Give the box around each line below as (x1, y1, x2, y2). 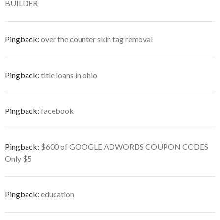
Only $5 (5, 153, 32, 163)
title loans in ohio (41, 70, 97, 80)
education (41, 189, 74, 199)
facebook (41, 106, 74, 115)
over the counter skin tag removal (41, 34, 153, 44)
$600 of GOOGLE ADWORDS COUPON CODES (41, 141, 208, 151)
